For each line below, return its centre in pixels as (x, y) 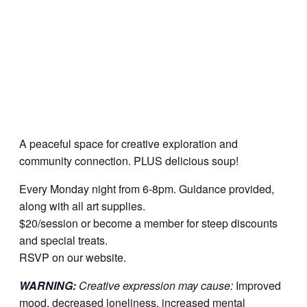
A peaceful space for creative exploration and (128, 144)
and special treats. (63, 241)
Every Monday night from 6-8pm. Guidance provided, (147, 189)
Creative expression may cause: (157, 286)
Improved (258, 286)
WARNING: (49, 286)
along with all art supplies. (82, 206)
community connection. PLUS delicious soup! (129, 161)
